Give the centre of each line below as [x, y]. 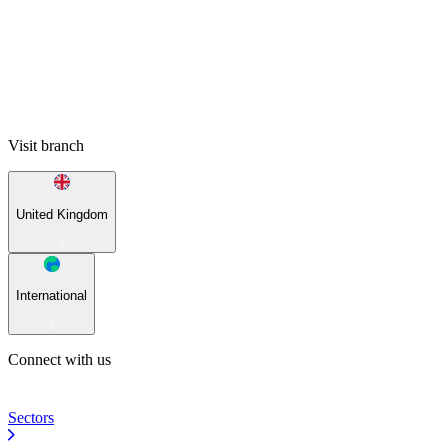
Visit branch [46, 146]
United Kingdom [62, 214]
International [51, 296]
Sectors [31, 417]
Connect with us [59, 359]
